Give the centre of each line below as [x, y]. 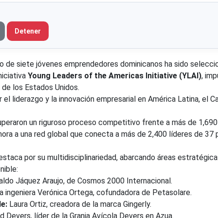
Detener [28, 31]
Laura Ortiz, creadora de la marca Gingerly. [79, 204]
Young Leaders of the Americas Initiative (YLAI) [115, 75]
